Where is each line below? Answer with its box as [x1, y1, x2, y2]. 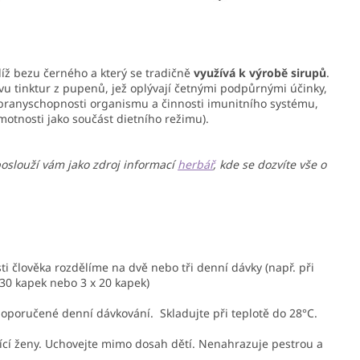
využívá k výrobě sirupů [194, 65, 326, 81]
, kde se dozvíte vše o [213, 157, 326, 173]
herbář [178, 157, 213, 173]
